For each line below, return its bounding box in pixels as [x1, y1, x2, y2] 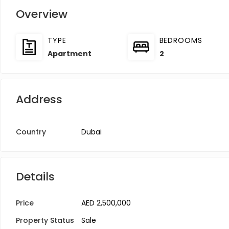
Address [16, 91, 62, 107]
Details [16, 169, 55, 185]
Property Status [16, 215, 74, 225]
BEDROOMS [159, 35, 202, 45]
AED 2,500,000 [81, 198, 131, 208]
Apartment [48, 49, 91, 59]
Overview [16, 6, 67, 22]
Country [16, 127, 46, 137]
